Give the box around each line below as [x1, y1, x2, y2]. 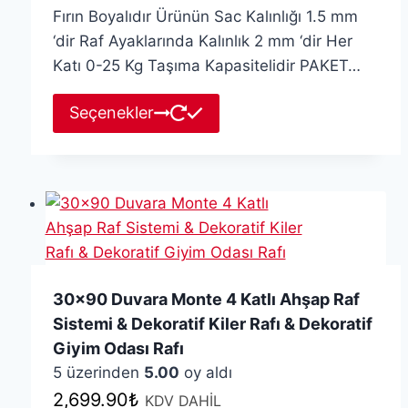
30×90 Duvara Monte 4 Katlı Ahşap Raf [52, 289, 360, 309]
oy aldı [178, 362, 232, 382]
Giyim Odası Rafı [52, 338, 184, 358]
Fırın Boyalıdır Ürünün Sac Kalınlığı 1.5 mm [52, 7, 358, 26]
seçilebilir [218, 317, 287, 336]
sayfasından [218, 292, 308, 311]
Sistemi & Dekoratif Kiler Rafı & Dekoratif [52, 313, 372, 333]
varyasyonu [218, 194, 302, 213]
